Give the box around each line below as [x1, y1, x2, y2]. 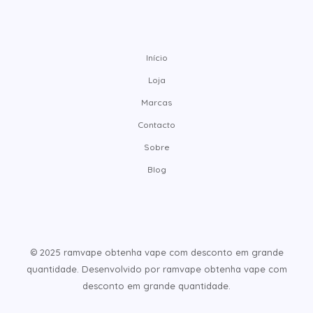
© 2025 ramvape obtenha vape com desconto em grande [29, 247, 284, 259]
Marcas [141, 97, 172, 108]
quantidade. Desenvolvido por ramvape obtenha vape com [26, 263, 287, 275]
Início [145, 52, 168, 64]
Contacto [138, 119, 175, 131]
